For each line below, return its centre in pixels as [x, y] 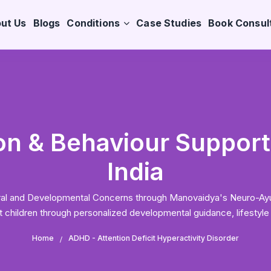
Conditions [93, 23]
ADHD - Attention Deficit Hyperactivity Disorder [154, 238]
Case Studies [169, 23]
